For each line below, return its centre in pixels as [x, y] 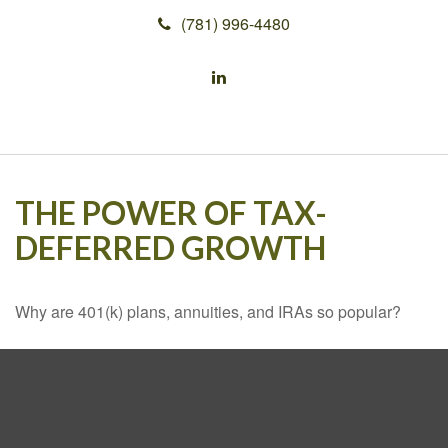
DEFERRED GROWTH [170, 248]
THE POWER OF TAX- [171, 213]
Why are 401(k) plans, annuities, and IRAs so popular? [208, 312]
